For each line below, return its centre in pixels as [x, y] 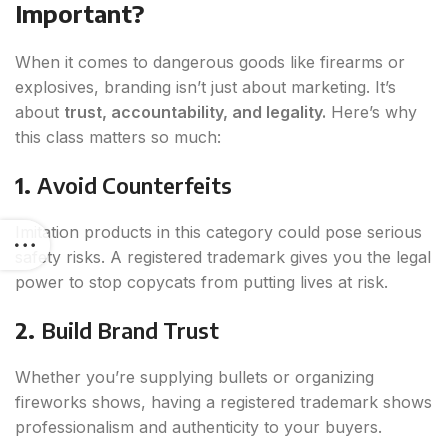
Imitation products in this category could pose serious [218, 232]
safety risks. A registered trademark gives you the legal [223, 257]
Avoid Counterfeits [134, 185]
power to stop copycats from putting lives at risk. [201, 282]
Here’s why [371, 112]
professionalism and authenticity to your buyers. [198, 427]
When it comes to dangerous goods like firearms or [210, 62]
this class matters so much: [118, 137]
